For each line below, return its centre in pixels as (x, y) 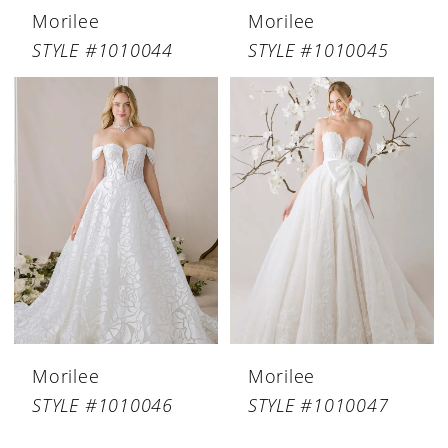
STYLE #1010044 (102, 50)
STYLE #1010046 (102, 405)
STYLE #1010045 (318, 50)
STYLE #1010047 (318, 405)
